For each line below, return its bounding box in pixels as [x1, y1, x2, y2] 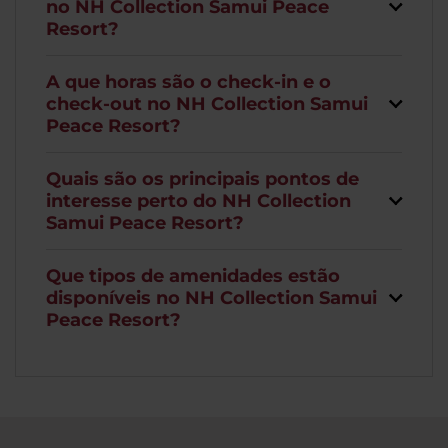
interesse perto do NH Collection [46, 189, 351, 212]
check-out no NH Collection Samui [46, 92, 368, 115]
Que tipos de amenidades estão [46, 264, 340, 287]
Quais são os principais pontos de [46, 167, 359, 190]
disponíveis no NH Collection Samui [46, 286, 377, 309]
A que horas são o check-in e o [46, 70, 331, 93]
